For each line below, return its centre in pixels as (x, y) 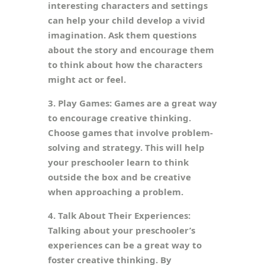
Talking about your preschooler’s (121, 230)
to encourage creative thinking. (119, 118)
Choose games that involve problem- (130, 132)
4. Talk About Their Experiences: (119, 215)
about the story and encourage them (131, 50)
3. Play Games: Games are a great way (132, 103)
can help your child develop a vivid (126, 20)
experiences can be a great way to (125, 245)
